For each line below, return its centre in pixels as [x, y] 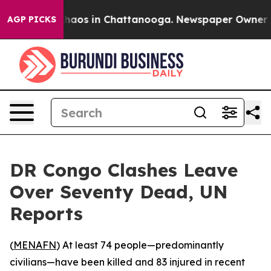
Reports [46, 214]
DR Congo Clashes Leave [124, 170]
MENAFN [35, 245]
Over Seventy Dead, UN [119, 192]
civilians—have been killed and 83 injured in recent [127, 262]
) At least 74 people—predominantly [140, 245]
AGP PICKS [32, 19]
